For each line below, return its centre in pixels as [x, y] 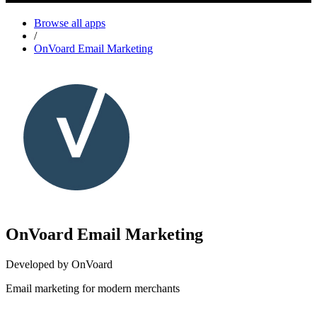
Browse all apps [70, 23]
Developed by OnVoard [59, 264]
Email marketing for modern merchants [93, 288]
